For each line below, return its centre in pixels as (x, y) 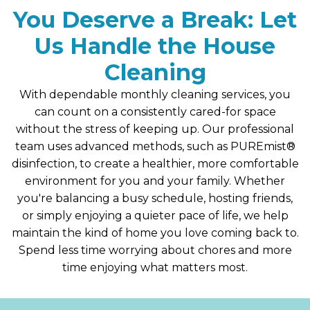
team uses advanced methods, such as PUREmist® (155, 146)
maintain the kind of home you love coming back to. (155, 232)
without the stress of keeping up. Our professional (155, 129)
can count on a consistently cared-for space (155, 111)
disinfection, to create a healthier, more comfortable (155, 163)
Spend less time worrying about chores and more (155, 250)
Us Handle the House (155, 46)
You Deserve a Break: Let (155, 19)
